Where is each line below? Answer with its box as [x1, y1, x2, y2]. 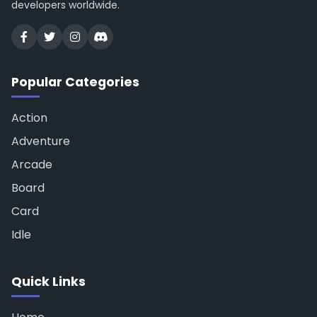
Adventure [11, 133, 70, 149]
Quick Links [11, 273, 86, 290]
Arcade [11, 156, 52, 173]
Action [11, 110, 47, 126]
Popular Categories [11, 74, 139, 91]
